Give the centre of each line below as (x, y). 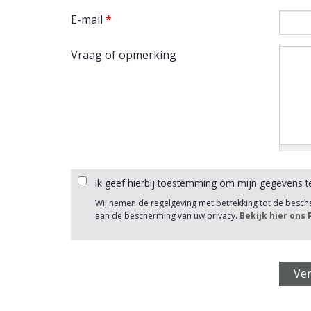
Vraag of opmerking (124, 54)
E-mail (88, 19)
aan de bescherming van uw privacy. (167, 215)
